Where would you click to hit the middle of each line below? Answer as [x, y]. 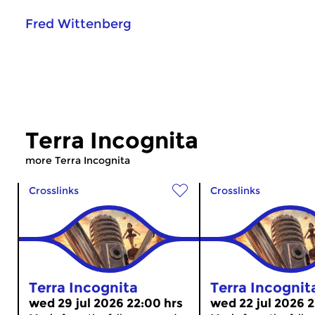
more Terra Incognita [78, 160]
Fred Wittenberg [78, 24]
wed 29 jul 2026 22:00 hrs [106, 303]
